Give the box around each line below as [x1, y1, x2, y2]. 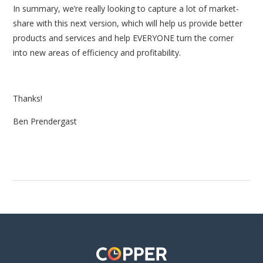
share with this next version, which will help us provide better [13, 17, 243, 29]
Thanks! [13, 92, 43, 104]
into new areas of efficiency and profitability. [13, 46, 181, 58]
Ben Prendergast [13, 115, 77, 127]
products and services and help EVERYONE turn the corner [13, 32, 234, 43]
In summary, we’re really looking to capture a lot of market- [13, 2, 240, 14]
